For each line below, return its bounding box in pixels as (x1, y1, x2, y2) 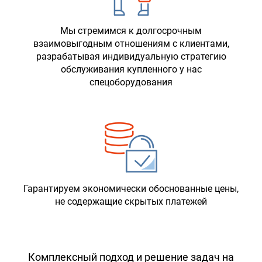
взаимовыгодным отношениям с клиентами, (33, 38, 229, 50)
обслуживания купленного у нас (60, 64, 202, 75)
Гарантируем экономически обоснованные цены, (23, 183, 239, 195)
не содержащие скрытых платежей (55, 196, 207, 208)
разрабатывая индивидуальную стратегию (36, 51, 226, 63)
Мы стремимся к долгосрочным (60, 25, 202, 37)
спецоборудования (89, 77, 173, 88)
